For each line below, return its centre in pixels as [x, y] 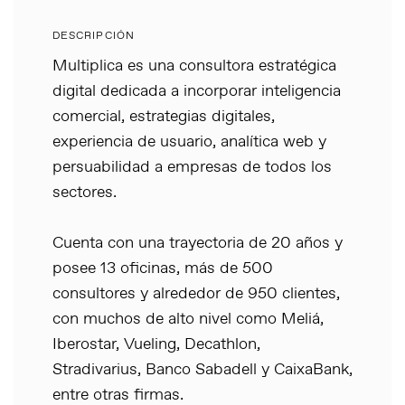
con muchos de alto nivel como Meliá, [188, 319]
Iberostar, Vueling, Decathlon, [156, 344]
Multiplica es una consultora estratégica [194, 66]
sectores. [85, 192]
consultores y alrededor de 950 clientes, [196, 293]
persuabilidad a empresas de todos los [192, 167]
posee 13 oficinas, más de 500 [163, 268]
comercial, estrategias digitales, [164, 116]
